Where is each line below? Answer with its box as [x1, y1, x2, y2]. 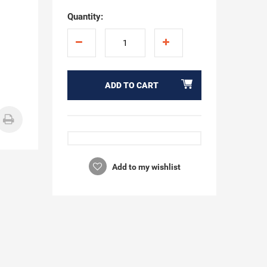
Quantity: [67, 11, 103, 22]
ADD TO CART [105, 80, 159, 90]
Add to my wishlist [110, 162, 181, 172]
